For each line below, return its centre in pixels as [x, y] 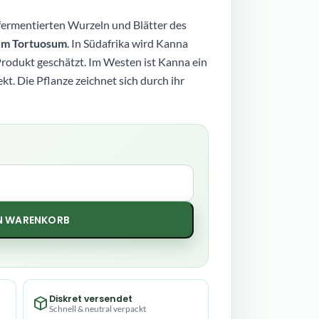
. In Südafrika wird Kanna [127, 43]
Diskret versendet [91, 298]
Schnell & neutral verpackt [98, 308]
